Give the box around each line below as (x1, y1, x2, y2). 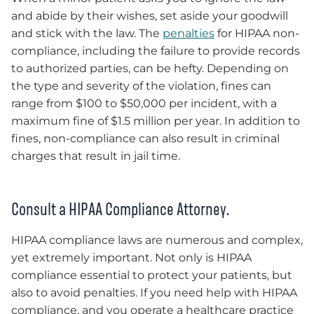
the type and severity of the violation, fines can (11, 78, 271, 93)
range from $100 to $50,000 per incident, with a (11, 96, 277, 110)
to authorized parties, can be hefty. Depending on (11, 61, 289, 75)
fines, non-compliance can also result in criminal (11, 131, 280, 145)
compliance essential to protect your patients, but (11, 268, 292, 282)
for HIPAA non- (214, 26, 299, 40)
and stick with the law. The (11, 26, 163, 40)
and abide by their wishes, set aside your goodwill (11, 8, 288, 22)
